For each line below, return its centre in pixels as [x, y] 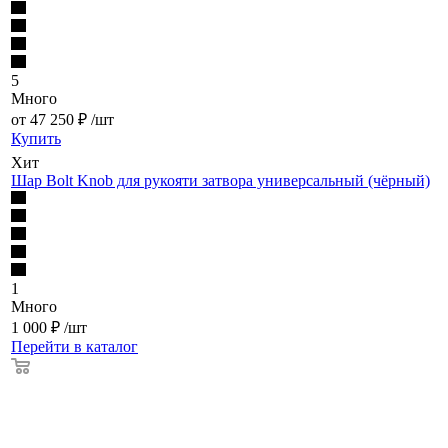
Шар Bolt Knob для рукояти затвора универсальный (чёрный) [220, 180]
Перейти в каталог [74, 346]
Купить [36, 138]
